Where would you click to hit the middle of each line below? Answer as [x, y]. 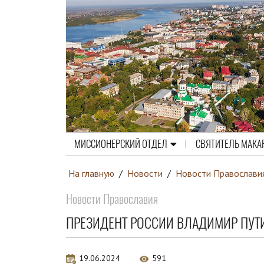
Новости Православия [112, 199]
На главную [91, 173]
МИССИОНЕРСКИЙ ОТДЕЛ [121, 144]
